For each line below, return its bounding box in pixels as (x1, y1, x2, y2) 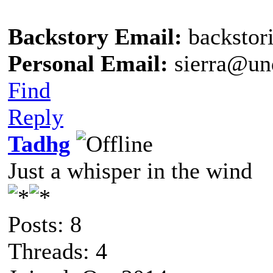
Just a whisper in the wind (8, 158, 252, 183)
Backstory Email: (8, 24, 182, 49)
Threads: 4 (8, 238, 107, 264)
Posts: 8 (8, 211, 82, 237)
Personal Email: (8, 51, 168, 76)
